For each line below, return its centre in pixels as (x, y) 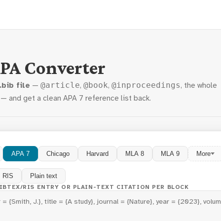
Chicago (58, 154)
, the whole (199, 85)
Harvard (97, 154)
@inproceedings (146, 85)
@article (60, 85)
